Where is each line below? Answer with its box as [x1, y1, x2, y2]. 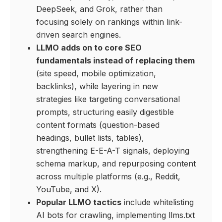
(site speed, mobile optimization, [36, 68, 156, 79]
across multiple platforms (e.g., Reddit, [36, 171, 180, 182]
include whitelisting [121, 197, 194, 208]
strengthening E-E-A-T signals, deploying [36, 146, 189, 156]
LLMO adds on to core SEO [36, 43, 142, 53]
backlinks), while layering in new [36, 81, 158, 92]
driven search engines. [36, 30, 121, 40]
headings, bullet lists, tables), [36, 133, 144, 143]
